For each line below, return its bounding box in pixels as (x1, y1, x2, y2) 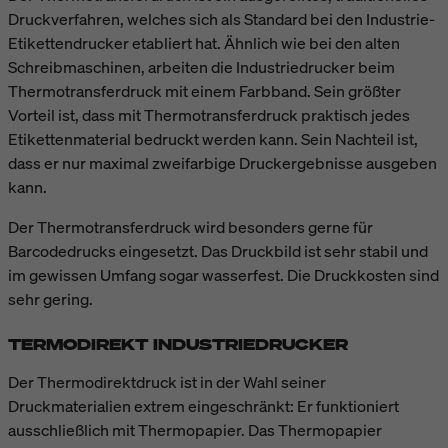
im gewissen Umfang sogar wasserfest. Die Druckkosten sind (8, 263, 439, 286)
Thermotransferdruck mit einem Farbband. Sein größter (8, 79, 401, 102)
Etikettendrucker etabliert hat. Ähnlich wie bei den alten (8, 31, 400, 54)
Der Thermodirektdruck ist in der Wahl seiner (8, 370, 326, 393)
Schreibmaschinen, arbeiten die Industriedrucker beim (8, 55, 395, 78)
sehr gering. (8, 287, 93, 310)
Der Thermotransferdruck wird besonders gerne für (8, 215, 373, 238)
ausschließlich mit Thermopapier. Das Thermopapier (8, 418, 382, 441)
